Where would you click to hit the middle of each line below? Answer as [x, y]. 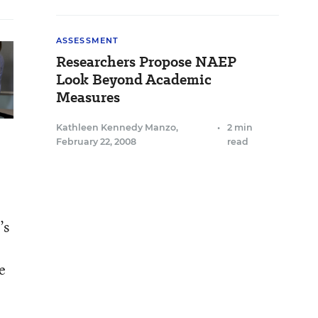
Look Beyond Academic [134, 79]
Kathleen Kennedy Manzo [116, 127]
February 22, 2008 [96, 142]
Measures [88, 97]
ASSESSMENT [87, 40]
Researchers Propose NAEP [146, 62]
